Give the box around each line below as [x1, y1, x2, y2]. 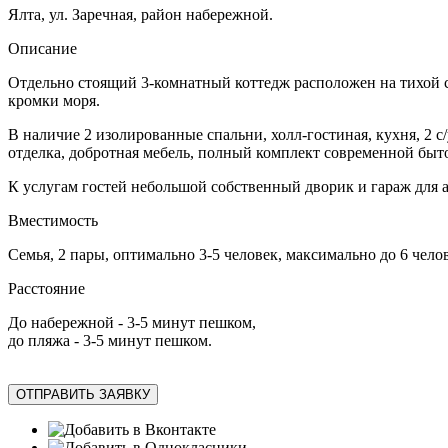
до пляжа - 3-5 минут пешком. [8, 332, 212, 350]
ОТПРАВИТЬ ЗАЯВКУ [16, 387, 150, 403]
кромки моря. [8, 92, 100, 110]
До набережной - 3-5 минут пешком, [8, 314, 256, 332]
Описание [8, 40, 77, 58]
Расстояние [8, 280, 85, 298]
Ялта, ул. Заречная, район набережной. [8, 6, 273, 24]
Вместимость [8, 212, 98, 230]
